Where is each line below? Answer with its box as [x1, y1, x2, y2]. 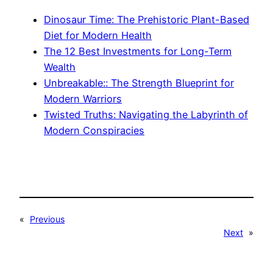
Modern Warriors [44, 92, 122, 105]
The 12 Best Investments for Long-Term [44, 44, 232, 57]
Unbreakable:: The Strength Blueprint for [44, 76, 234, 89]
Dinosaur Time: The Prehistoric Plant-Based [44, 13, 249, 26]
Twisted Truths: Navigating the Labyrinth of [44, 108, 248, 121]
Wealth [44, 60, 76, 73]
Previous [30, 213, 65, 224]
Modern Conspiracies [44, 124, 144, 136]
